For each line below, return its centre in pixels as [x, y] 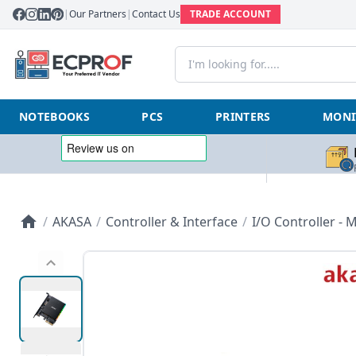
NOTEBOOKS [55, 116]
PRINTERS [243, 116]
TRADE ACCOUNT [230, 14]
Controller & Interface [172, 222]
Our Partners [98, 14]
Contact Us [156, 14]
